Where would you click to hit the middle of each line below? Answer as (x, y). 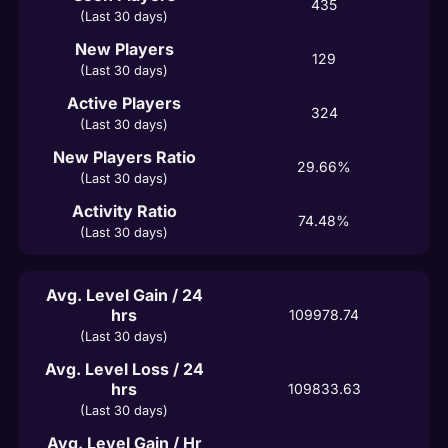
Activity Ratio (124, 210)
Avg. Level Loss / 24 (124, 368)
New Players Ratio (124, 156)
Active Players (124, 102)
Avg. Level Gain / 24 (124, 294)
